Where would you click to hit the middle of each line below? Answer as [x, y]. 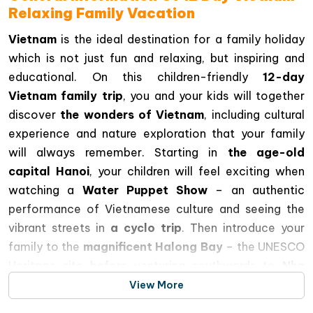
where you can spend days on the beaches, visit [174, 285]
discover [35, 115]
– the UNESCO [263, 247]
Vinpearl [280, 304]
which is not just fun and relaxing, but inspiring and [156, 58]
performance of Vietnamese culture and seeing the [156, 209]
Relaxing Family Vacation [102, 13]
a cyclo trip [146, 228]
